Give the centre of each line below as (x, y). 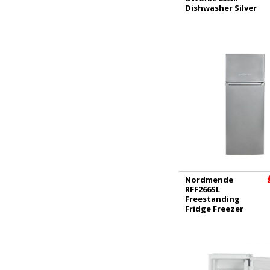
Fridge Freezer (214, 208)
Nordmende (209, 179)
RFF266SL (202, 189)
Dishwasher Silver (221, 8)
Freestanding (212, 199)
